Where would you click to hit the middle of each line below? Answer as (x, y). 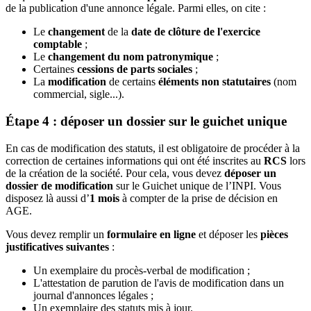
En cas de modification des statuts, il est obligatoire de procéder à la (153, 148)
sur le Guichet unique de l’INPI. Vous (197, 185)
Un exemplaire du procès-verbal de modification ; (142, 270)
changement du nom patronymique (131, 57)
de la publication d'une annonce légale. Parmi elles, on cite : (136, 8)
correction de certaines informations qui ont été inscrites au (135, 160)
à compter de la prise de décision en (199, 198)
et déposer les (228, 234)
